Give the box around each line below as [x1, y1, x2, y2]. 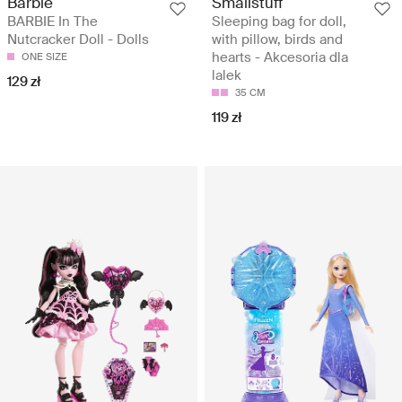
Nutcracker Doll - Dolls [7, 31, 149, 49]
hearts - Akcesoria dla [212, 48, 348, 67]
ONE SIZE [22, 50, 67, 64]
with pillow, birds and [212, 31, 343, 49]
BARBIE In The [7, 13, 98, 31]
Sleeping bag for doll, [212, 13, 346, 31]
